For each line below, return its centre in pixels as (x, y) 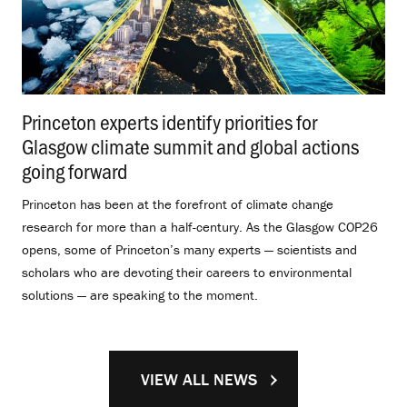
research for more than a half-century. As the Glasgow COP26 (200, 226)
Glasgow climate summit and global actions (190, 145)
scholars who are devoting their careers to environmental (187, 272)
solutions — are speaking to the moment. (140, 294)
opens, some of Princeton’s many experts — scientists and (189, 249)
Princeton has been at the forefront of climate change (178, 203)
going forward (74, 170)
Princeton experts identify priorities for (169, 121)
